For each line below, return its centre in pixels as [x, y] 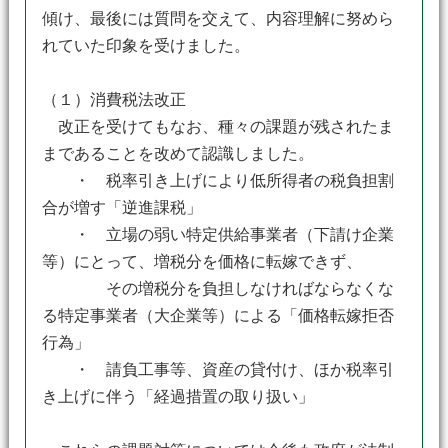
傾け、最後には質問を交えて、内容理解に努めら [217, 18]
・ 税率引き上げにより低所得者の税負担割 [217, 180]
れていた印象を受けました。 [145, 45]
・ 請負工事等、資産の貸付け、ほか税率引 [217, 369]
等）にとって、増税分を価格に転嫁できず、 [201, 261]
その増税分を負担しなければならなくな [217, 288]
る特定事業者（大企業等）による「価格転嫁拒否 [217, 315]
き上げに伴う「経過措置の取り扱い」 [177, 396]
